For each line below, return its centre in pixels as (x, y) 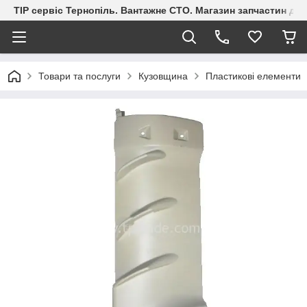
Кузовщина (163, 76)
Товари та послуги (79, 76)
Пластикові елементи (253, 76)
